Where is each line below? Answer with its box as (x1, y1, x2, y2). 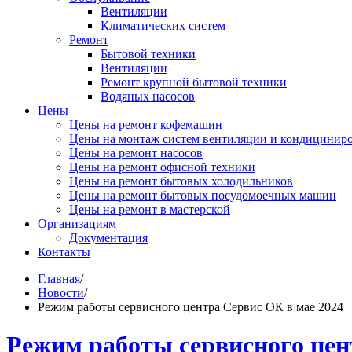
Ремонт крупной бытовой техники (101, 75, 287, 89)
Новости (38, 286, 84, 299)
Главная (38, 272, 80, 285)
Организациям (38, 217, 116, 230)
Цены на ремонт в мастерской (69, 203, 230, 216)
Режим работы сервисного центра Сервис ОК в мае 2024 (38, 300, 343, 313)
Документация (69, 231, 148, 244)
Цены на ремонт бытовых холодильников (69, 174, 293, 188)
